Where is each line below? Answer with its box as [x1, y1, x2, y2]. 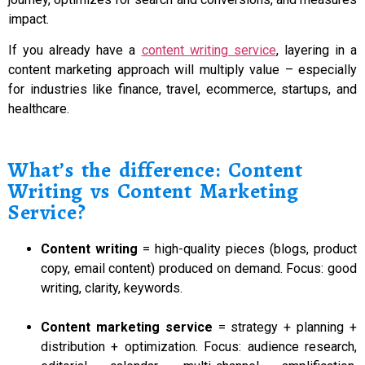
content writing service [141, 42, 276, 59]
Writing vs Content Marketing [8, 176, 298, 205]
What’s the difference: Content [8, 155, 302, 184]
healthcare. [8, 101, 69, 117]
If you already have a [8, 42, 142, 59]
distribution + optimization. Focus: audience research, [41, 338, 357, 354]
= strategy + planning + [212, 319, 358, 335]
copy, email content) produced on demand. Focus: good [41, 260, 357, 276]
